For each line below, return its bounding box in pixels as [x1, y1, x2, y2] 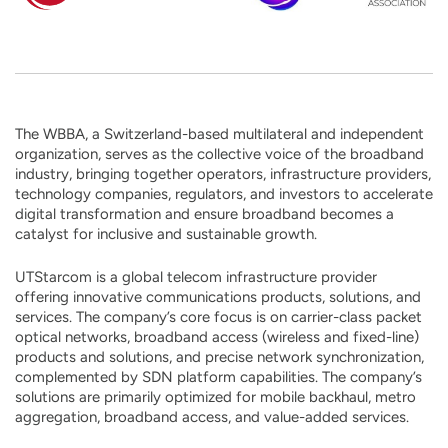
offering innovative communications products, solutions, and [15, 288, 421, 306]
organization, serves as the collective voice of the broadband [15, 145, 424, 163]
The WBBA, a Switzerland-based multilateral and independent [15, 125, 424, 143]
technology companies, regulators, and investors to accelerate [15, 185, 433, 203]
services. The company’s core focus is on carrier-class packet [15, 308, 422, 326]
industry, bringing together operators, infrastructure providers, [15, 165, 431, 183]
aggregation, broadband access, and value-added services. [15, 408, 413, 426]
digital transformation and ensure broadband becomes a [15, 205, 394, 223]
